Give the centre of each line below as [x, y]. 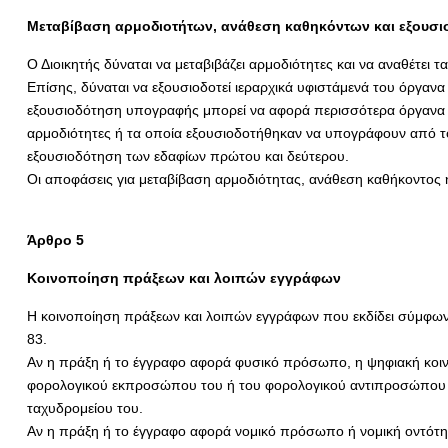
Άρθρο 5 [55, 240]
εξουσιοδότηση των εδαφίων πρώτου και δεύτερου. [187, 156]
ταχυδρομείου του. [84, 408]
